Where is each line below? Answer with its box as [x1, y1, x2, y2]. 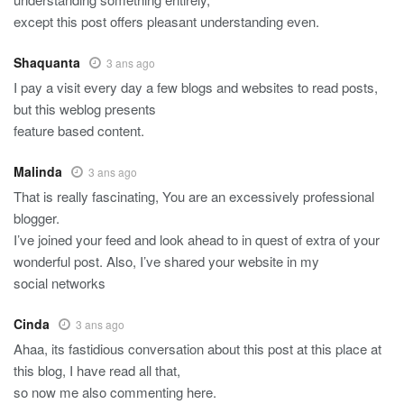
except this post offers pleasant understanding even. [14, 12, 319, 32]
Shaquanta [14, 53, 80, 72]
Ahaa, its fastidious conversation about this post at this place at [14, 339, 381, 359]
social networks [14, 273, 106, 293]
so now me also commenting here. [14, 382, 216, 402]
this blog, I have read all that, [14, 361, 180, 381]
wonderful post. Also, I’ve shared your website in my [14, 252, 319, 271]
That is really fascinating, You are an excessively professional [14, 187, 374, 207]
